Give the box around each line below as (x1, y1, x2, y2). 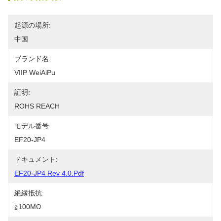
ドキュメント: (14, 155, 58, 163)
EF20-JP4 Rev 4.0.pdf (14, 169, 84, 177)
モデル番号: (14, 122, 51, 130)
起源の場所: (14, 21, 51, 29)
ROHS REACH (14, 102, 60, 110)
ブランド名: (14, 55, 51, 63)
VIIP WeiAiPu (14, 69, 55, 76)
